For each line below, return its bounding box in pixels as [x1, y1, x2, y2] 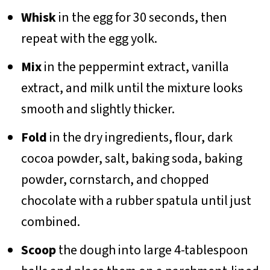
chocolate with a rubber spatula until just [20, 191, 251, 211]
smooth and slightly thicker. [20, 99, 175, 119]
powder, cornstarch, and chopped [20, 170, 209, 190]
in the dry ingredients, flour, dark [46, 128, 233, 148]
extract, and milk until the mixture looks [20, 78, 243, 98]
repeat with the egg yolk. [20, 29, 157, 49]
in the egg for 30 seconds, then [55, 8, 227, 28]
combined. [20, 212, 80, 232]
